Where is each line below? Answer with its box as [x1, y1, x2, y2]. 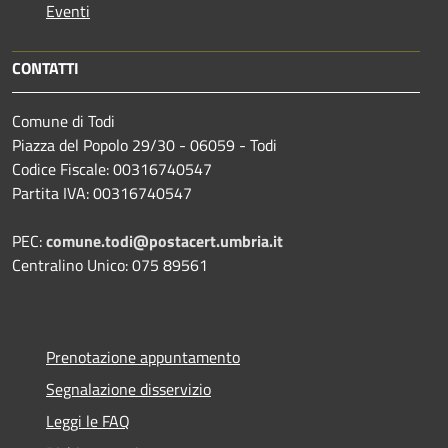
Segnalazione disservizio [46, 376, 211, 401]
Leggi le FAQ [46, 408, 130, 433]
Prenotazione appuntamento [46, 344, 240, 369]
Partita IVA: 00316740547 [12, 180, 192, 205]
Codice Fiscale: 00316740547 [12, 156, 212, 181]
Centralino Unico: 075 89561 [12, 252, 208, 277]
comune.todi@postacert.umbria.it [46, 228, 283, 253]
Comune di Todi [12, 108, 115, 133]
